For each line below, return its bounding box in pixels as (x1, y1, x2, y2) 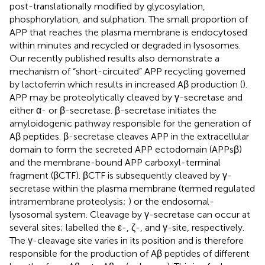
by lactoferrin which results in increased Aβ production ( (9, 78, 243, 90)
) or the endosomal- (128, 195, 214, 207)
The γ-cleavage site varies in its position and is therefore (9, 234, 244, 246)
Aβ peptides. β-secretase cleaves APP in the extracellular (9, 130, 249, 142)
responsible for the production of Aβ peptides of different (9, 247, 250, 259)
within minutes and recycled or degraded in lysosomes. (9, 39, 241, 51)
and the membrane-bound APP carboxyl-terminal (9, 156, 221, 168)
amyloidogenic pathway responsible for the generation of (9, 117, 251, 129)
